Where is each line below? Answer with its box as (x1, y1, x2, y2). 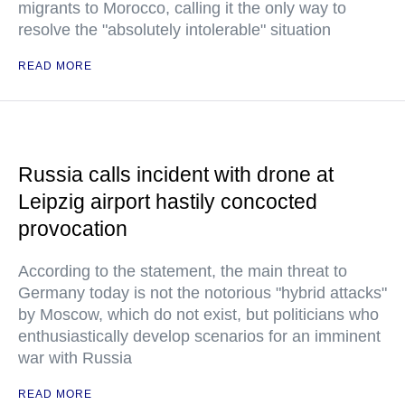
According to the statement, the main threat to (18, 262, 347, 280)
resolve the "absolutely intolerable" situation (18, 21, 331, 39)
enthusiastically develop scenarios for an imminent (18, 327, 381, 345)
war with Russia (18, 349, 132, 367)
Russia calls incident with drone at (18, 163, 334, 186)
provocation (18, 217, 127, 240)
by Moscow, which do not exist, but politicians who (18, 306, 379, 324)
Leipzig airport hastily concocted (18, 190, 317, 213)
